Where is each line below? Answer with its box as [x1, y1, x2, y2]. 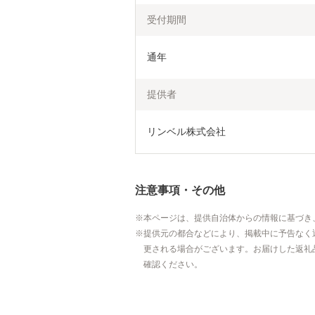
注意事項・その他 [135, 184, 225, 196]
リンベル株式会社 [147, 126, 226, 137]
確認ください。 [143, 259, 202, 269]
